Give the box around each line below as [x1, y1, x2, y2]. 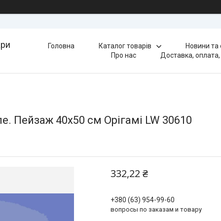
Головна [47, 42, 74, 50]
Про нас [110, 51, 136, 59]
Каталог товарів [98, 42, 151, 50]
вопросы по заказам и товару [110, 206, 202, 213]
